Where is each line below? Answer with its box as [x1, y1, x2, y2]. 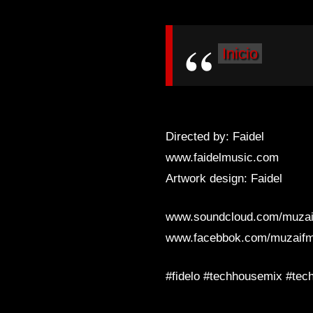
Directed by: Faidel [166, 130, 264, 144]
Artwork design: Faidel [166, 172, 282, 186]
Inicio [222, 45, 258, 63]
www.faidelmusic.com [166, 151, 279, 165]
